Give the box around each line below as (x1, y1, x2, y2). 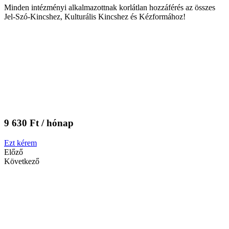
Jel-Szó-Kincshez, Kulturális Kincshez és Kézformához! (4, 12, 186, 21)
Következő (4, 157, 39, 166)
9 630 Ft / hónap (4, 118, 74, 129)
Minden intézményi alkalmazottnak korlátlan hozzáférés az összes (4, 3, 215, 12)
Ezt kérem (4, 139, 37, 148)
